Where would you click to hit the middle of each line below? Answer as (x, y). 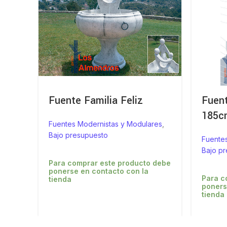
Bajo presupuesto (78, 135)
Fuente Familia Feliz (96, 101)
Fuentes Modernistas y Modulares (105, 124)
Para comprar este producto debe (110, 163)
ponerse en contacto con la (99, 171)
